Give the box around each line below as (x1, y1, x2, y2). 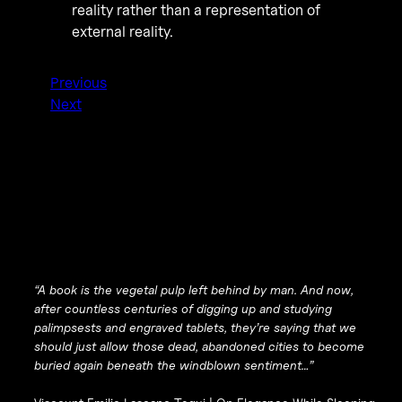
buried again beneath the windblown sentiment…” (33, 357, 313, 373)
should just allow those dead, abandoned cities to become (33, 338, 364, 354)
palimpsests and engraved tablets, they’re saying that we (33, 319, 356, 336)
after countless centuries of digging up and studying (33, 301, 332, 317)
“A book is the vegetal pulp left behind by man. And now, (33, 282, 354, 298)
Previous (50, 74, 107, 92)
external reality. (72, 22, 173, 40)
